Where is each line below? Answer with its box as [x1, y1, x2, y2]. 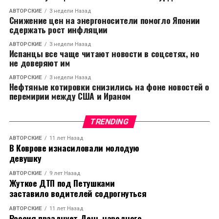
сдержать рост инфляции [9, 23, 108, 36]
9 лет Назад [49, 170, 80, 176]
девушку [9, 152, 42, 164]
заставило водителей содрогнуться [9, 187, 147, 199]
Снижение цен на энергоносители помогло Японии [9, 14, 200, 26]
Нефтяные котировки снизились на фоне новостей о [9, 80, 210, 93]
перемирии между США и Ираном [9, 89, 131, 102]
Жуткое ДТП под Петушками [9, 176, 115, 189]
